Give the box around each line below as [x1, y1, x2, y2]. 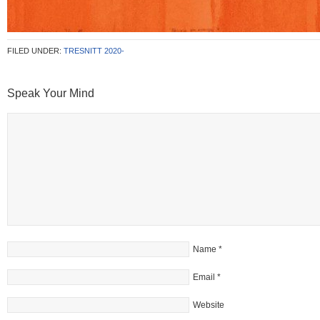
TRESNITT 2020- [64, 46, 124, 55]
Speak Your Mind [7, 87, 94, 99]
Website [193, 300, 224, 310]
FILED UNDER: [7, 46, 64, 55]
